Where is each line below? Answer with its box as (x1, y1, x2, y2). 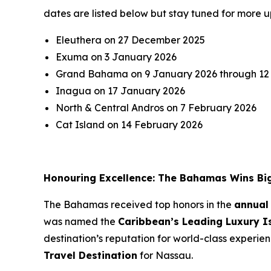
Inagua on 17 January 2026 (56, 84, 185, 97)
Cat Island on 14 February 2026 (56, 118, 203, 131)
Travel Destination (44, 249, 137, 261)
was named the (44, 215, 118, 227)
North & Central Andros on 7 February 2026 (56, 101, 256, 114)
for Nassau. (137, 249, 193, 261)
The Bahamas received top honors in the (44, 198, 234, 211)
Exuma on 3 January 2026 (56, 50, 177, 63)
